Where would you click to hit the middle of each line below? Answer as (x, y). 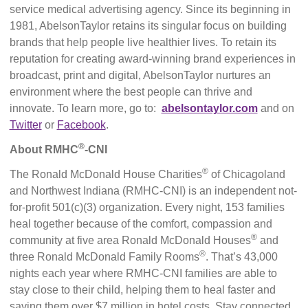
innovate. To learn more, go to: (85, 108)
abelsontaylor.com (209, 108)
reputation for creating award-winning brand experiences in (152, 59)
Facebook (81, 125)
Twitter (25, 125)
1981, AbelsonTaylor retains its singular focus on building (148, 26)
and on (276, 108)
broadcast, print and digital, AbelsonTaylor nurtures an (140, 75)
